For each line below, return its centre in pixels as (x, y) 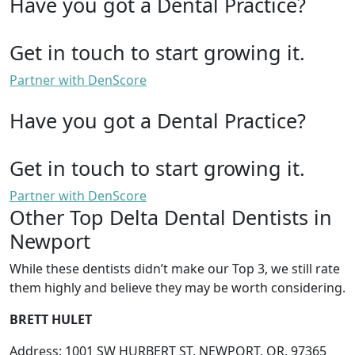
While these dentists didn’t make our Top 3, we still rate (175, 268)
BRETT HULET (51, 319)
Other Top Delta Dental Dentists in (171, 217)
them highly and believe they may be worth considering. (177, 287)
